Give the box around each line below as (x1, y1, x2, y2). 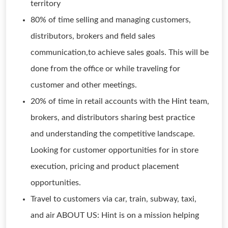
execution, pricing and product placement (31, 162, 179, 170)
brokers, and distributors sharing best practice (31, 113, 195, 122)
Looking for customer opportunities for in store (31, 146, 198, 154)
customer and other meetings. (31, 81, 137, 89)
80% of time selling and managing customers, (31, 16, 191, 24)
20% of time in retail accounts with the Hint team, (31, 97, 209, 105)
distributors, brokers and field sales (31, 32, 155, 40)
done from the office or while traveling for (31, 65, 180, 73)
